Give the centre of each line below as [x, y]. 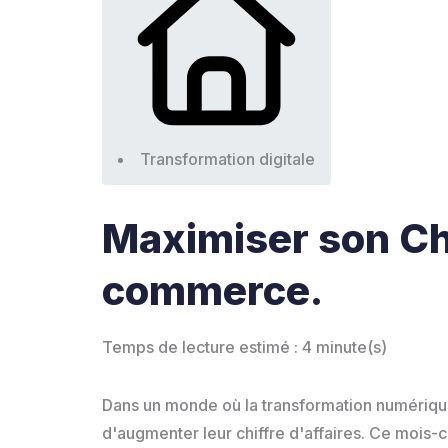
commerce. [212, 290]
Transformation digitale [227, 158]
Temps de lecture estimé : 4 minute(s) [244, 346]
